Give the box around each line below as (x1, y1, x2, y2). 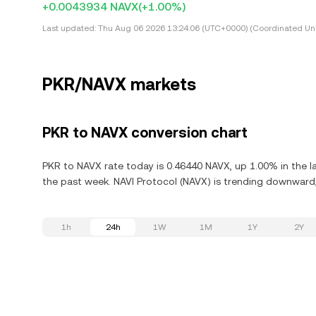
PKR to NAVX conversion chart (42, 124, 248, 141)
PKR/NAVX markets (42, 75, 196, 95)
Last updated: (42, 23, 96, 33)
